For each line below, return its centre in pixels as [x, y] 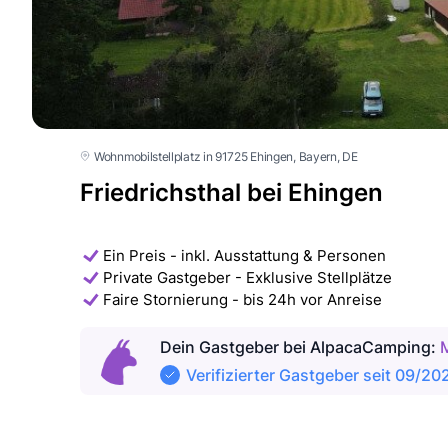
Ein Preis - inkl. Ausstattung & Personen [244, 255]
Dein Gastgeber [219, 346]
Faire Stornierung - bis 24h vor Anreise [242, 299]
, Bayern [315, 156]
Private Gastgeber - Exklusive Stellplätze [247, 277]
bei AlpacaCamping [355, 346]
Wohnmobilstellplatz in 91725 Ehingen [194, 156]
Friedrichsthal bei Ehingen [231, 192]
